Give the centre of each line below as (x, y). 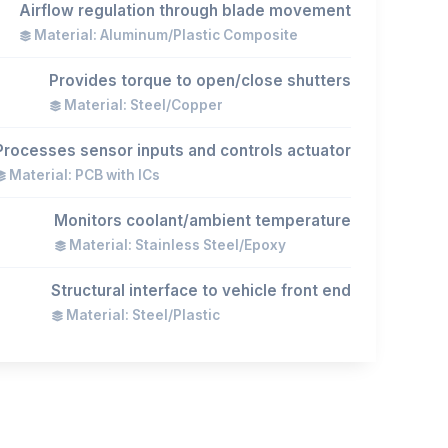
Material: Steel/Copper (142, 105)
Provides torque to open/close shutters (200, 80)
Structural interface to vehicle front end (201, 290)
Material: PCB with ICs (83, 175)
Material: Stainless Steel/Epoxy (176, 245)
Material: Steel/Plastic (141, 315)
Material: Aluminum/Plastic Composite (164, 35)
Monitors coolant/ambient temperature (202, 220)
